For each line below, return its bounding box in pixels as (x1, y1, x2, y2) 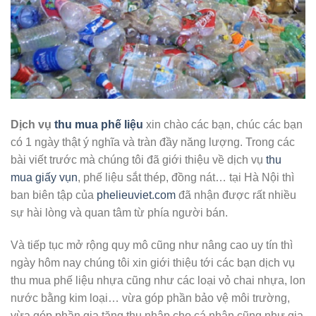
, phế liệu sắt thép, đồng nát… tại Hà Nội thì (78, 171, 294, 184)
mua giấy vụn (11, 171, 78, 184)
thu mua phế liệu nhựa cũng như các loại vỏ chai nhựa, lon (11, 274, 305, 287)
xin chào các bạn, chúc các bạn (143, 119, 303, 131)
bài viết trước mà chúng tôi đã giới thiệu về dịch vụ (11, 154, 266, 166)
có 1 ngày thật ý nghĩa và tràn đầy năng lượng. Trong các (11, 136, 295, 149)
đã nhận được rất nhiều (176, 189, 296, 202)
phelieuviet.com (97, 189, 176, 202)
